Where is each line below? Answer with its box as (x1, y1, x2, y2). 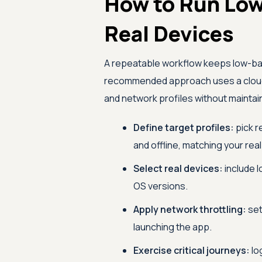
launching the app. (133, 220, 212, 233)
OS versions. (133, 180, 188, 192)
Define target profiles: (133, 121, 234, 134)
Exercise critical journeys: (133, 244, 250, 257)
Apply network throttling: (133, 203, 246, 216)
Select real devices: (133, 162, 223, 175)
